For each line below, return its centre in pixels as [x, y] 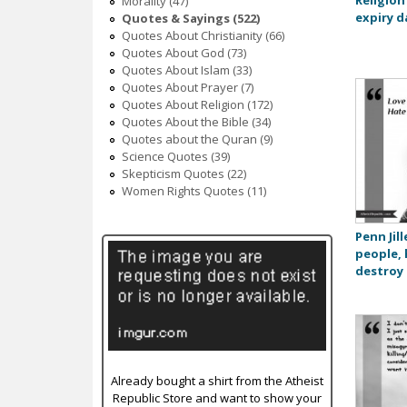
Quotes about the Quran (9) [197, 139]
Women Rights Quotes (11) [194, 191]
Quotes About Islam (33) [186, 70]
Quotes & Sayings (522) [190, 19]
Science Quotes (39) [175, 157]
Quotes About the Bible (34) [196, 122]
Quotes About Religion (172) [197, 105]
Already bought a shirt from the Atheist [217, 381]
